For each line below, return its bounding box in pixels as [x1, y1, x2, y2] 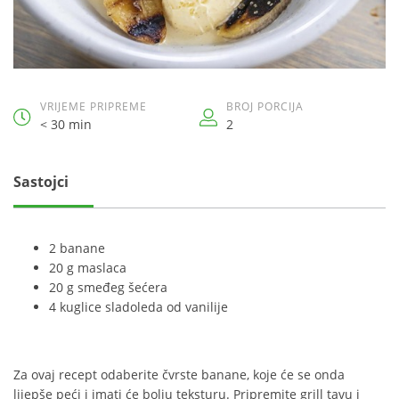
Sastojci [13, 172, 69, 191]
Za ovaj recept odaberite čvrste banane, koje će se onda [13, 366, 345, 383]
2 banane [49, 240, 105, 256]
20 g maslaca [49, 259, 126, 276]
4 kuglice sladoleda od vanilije [49, 298, 228, 315]
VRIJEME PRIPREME [40, 99, 147, 114]
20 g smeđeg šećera [49, 279, 167, 296]
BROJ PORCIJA [226, 99, 304, 114]
